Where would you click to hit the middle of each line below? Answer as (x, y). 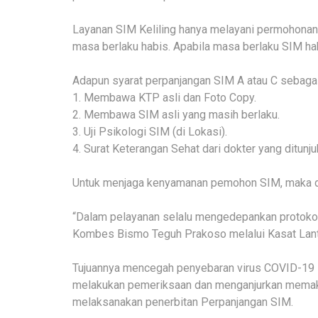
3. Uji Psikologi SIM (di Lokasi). (150, 131)
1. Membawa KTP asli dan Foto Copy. (164, 97)
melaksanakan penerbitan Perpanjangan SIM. (183, 302)
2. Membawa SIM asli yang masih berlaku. (176, 114)
